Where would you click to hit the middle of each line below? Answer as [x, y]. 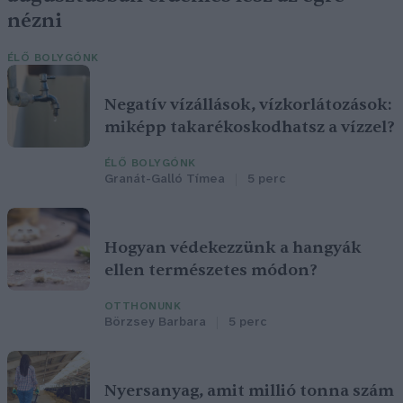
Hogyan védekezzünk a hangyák [233, 248]
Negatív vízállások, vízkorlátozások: [248, 105]
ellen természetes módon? [211, 271]
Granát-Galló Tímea [165, 180]
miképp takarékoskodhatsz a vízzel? [250, 128]
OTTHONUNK [143, 307]
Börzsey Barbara [155, 323]
